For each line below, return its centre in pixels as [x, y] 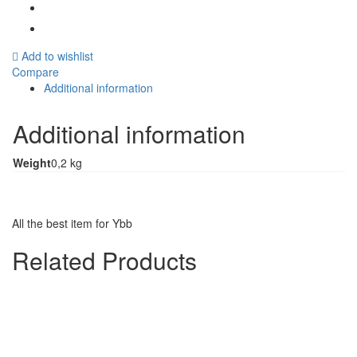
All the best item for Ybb [72, 223]
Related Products [104, 260]
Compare [35, 71]
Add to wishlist [57, 55]
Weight [32, 162]
